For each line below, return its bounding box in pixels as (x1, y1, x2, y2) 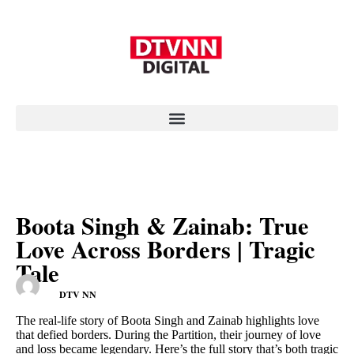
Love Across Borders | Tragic (16, 232, 315, 267)
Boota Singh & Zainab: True (16, 208, 309, 243)
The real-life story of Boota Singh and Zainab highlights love (16, 314, 319, 328)
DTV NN (59, 287, 96, 301)
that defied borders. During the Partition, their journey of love (16, 328, 321, 342)
